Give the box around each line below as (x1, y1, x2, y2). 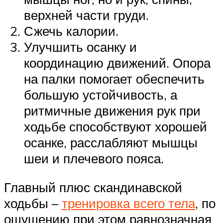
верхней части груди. (24, 7, 149, 23)
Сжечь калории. (24, 23, 118, 39)
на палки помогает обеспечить (24, 71, 205, 87)
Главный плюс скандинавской (4, 179, 182, 196)
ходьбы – (4, 195, 62, 212)
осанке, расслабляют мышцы (24, 134, 198, 151)
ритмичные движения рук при (24, 103, 201, 119)
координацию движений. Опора (24, 55, 211, 71)
